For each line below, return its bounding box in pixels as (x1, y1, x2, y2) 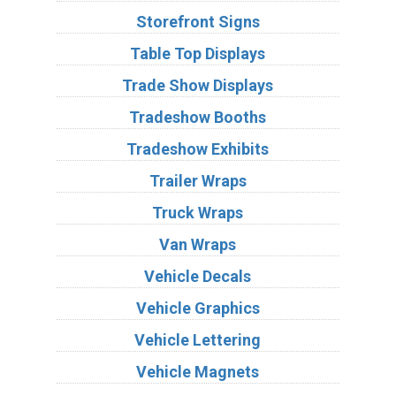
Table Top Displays (130, 43, 266, 63)
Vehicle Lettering (134, 330, 262, 349)
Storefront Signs (135, 11, 260, 31)
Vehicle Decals (144, 266, 252, 286)
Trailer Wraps (148, 171, 247, 190)
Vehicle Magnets (136, 362, 260, 381)
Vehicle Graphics (135, 298, 260, 317)
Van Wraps (159, 234, 237, 254)
